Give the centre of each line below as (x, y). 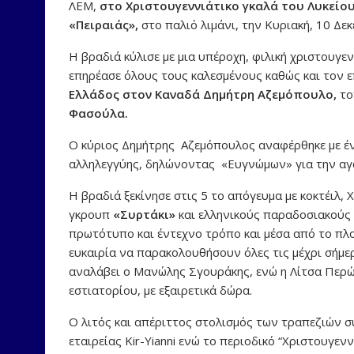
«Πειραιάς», (104, 25)
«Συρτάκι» (144, 215)
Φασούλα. (98, 113)
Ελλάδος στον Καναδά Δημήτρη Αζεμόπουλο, (203, 94)
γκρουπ (91, 215)
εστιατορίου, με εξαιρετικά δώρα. (160, 290)
